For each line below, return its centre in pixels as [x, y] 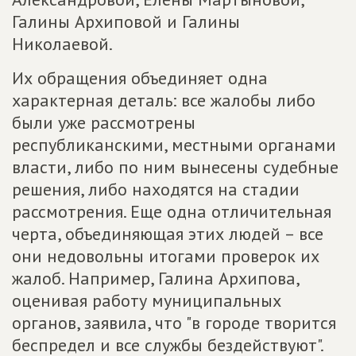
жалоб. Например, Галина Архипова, [155, 278]
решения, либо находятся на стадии [156, 189]
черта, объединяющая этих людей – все [168, 234]
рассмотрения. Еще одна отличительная [172, 211]
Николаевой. [62, 44]
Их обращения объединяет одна [140, 78]
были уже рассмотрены [104, 122]
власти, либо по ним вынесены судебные [175, 167]
